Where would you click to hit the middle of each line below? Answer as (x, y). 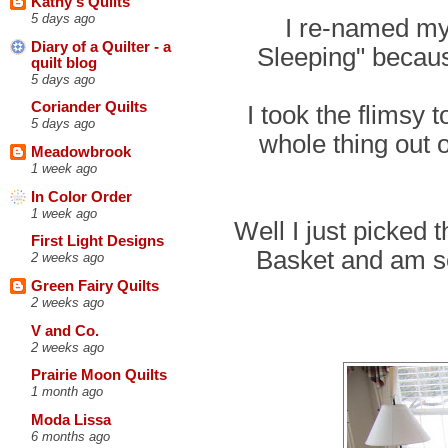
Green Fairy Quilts (95, 286)
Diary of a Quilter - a (101, 46)
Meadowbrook (81, 152)
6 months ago (70, 436)
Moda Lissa (71, 419)
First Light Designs (97, 241)
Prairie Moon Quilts (99, 375)
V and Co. (65, 330)
